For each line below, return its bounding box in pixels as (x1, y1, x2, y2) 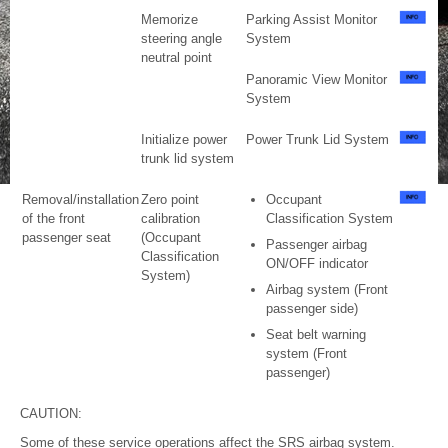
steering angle (141, 31, 222, 47)
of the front (22, 211, 85, 227)
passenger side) (266, 301, 358, 317)
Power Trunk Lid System (246, 132, 389, 148)
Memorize (141, 12, 198, 28)
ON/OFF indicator (266, 256, 368, 272)
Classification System (266, 211, 393, 227)
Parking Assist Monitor (246, 12, 377, 28)
